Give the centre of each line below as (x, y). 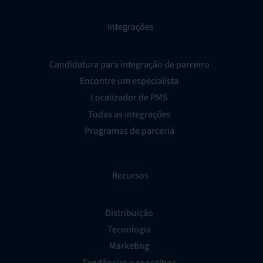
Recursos (130, 175)
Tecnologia (129, 230)
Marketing (129, 246)
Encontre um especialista (129, 81)
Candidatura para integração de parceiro (129, 64)
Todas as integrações (129, 114)
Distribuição (129, 213)
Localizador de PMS (129, 98)
